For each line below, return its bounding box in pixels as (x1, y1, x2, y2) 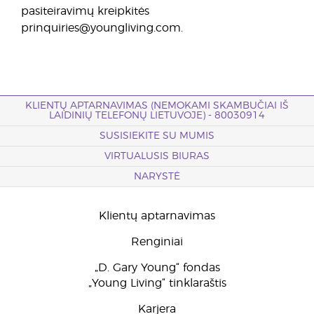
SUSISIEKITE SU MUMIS (100, 131, 214, 141)
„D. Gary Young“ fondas (94, 262, 220, 273)
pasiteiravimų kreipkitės (21, 6, 149, 17)
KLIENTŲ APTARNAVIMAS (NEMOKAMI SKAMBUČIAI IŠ (25, 101, 289, 111)
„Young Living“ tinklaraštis (88, 278, 226, 289)
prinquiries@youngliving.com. (21, 22, 183, 34)
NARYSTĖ (134, 172, 180, 182)
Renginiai (131, 236, 183, 247)
